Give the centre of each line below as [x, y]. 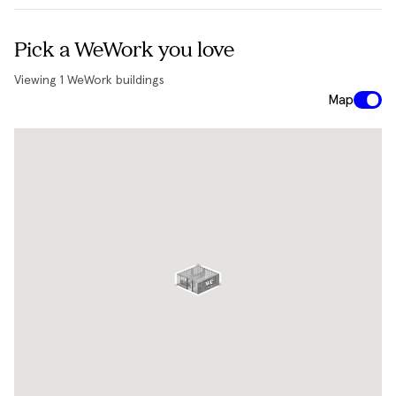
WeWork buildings [114, 80]
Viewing [37, 80]
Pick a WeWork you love [124, 51]
